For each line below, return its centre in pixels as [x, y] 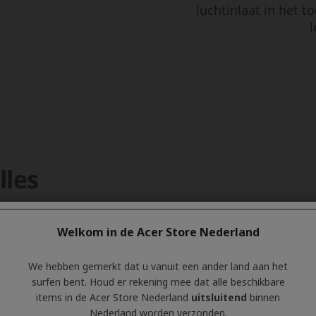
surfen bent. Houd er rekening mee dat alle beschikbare [158, 282]
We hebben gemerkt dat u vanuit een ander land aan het [158, 266]
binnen [263, 297]
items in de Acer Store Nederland [114, 297]
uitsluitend [219, 297]
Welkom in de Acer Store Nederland [158, 232]
